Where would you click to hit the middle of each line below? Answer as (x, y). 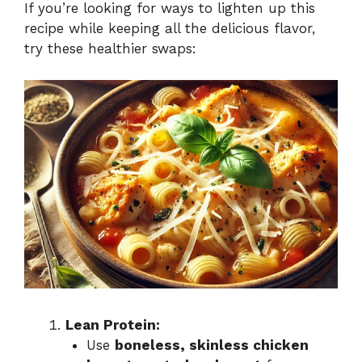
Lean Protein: (113, 324)
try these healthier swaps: (110, 49)
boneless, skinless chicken (211, 345)
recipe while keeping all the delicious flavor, (170, 29)
